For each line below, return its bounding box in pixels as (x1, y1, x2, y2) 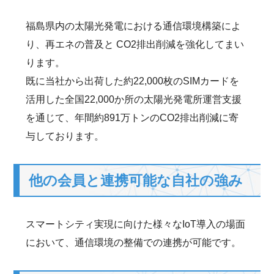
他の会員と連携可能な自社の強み (29, 172, 243, 188)
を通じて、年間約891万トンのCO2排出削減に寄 (26, 113, 239, 123)
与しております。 (26, 131, 105, 141)
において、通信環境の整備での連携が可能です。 (26, 237, 242, 248)
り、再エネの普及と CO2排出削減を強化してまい (26, 39, 245, 50)
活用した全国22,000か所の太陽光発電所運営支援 (26, 94, 242, 105)
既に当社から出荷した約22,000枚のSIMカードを (26, 76, 240, 86)
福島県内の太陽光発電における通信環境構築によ (26, 21, 242, 31)
